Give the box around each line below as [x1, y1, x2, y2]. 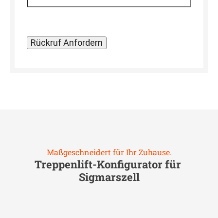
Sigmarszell [78, 170, 140, 184]
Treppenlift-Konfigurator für [35, 157, 183, 171]
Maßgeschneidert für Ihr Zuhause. [46, 147, 172, 157]
